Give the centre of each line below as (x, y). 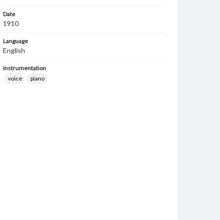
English (14, 50)
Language (15, 41)
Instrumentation (25, 68)
